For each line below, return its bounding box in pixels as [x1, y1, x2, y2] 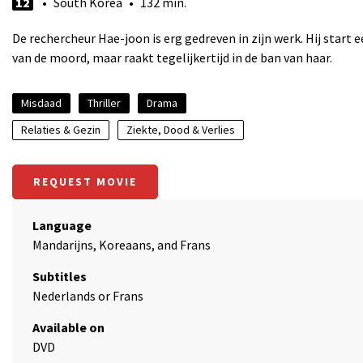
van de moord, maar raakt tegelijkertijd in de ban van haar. [12, 49, 332, 66]
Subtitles [32, 268, 87, 284]
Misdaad [21, 96, 62, 110]
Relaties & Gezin [21, 122, 100, 137]
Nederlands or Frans [32, 288, 143, 304]
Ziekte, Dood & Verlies [126, 122, 235, 137]
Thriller [88, 96, 121, 110]
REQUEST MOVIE [33, 174, 137, 189]
